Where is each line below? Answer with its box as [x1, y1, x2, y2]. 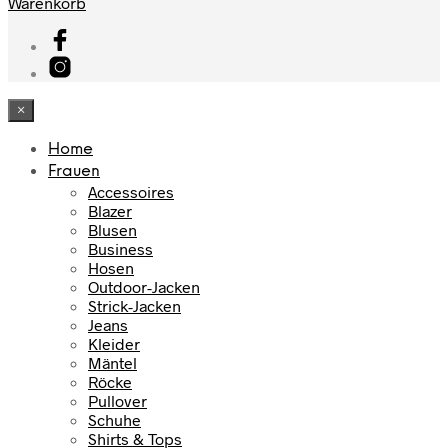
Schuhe [88, 410, 141, 430]
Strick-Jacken [88, 296, 181, 316]
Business [88, 239, 153, 259]
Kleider [88, 334, 140, 354]
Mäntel [88, 353, 137, 373]
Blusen [88, 220, 137, 240]
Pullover [88, 391, 147, 411]
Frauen [48, 163, 100, 181]
